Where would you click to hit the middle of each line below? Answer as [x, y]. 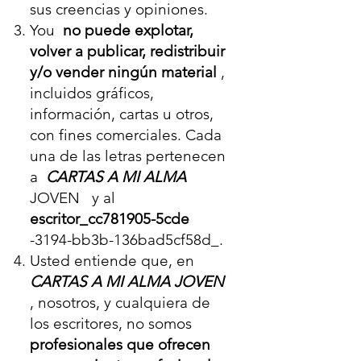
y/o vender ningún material [123, 72]
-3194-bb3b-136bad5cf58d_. [127, 240]
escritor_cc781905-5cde [110, 219]
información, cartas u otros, [122, 114]
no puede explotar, [128, 30]
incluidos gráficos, [92, 93]
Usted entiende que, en [114, 261]
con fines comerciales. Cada [126, 135]
